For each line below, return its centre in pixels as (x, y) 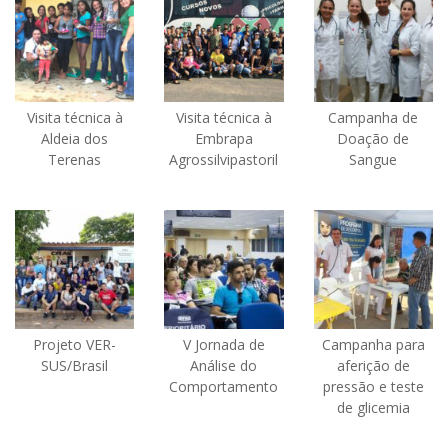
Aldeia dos (75, 139)
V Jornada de (223, 345)
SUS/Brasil (75, 366)
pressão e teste (373, 387)
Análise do (224, 366)
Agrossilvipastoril (224, 160)
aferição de (373, 366)
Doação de (373, 139)
